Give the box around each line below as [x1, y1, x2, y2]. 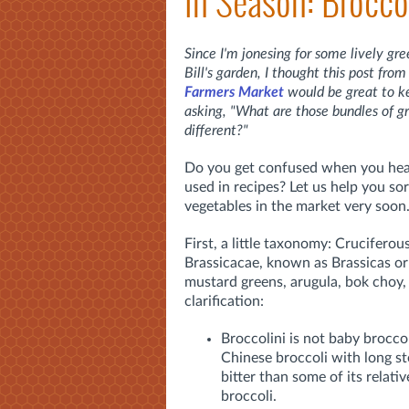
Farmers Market [184, 84, 284, 100]
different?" [184, 122, 248, 138]
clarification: [184, 293, 264, 309]
